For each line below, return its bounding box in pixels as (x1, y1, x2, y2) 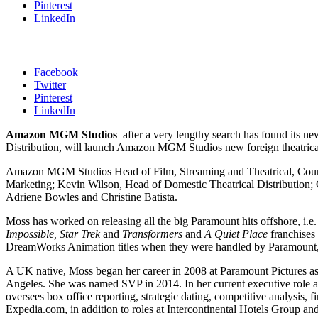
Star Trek (60, 227, 103, 240)
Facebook (34, 65, 78, 78)
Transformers (122, 227, 185, 240)
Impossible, (6, 227, 57, 240)
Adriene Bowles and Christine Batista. (6, 190, 177, 203)
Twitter (34, 78, 66, 91)
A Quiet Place (204, 227, 270, 240)
